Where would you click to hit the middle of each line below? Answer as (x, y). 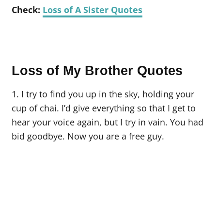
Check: (26, 9)
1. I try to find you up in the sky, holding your (103, 94)
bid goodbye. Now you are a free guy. (88, 136)
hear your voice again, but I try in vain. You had (108, 122)
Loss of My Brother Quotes (97, 70)
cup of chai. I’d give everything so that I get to (104, 108)
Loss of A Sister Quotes (93, 9)
